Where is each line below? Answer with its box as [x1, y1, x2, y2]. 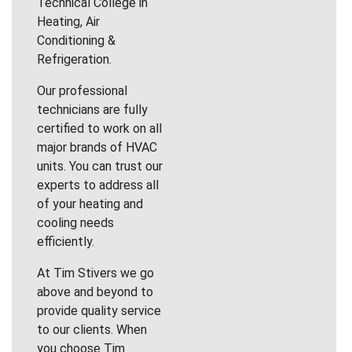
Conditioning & [37, 32, 115, 48]
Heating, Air [37, 13, 100, 29]
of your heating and [37, 196, 143, 211]
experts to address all [37, 177, 159, 192]
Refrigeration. [37, 51, 112, 67]
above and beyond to [37, 284, 153, 299]
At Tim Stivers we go [37, 265, 154, 280]
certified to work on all [37, 120, 162, 136]
